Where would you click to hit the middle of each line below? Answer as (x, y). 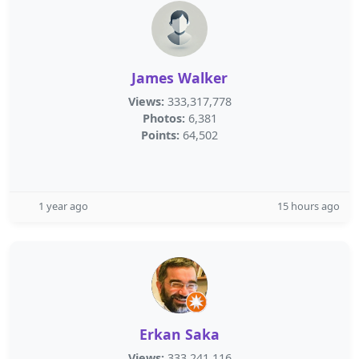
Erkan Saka (179, 334)
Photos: (163, 118)
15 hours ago (309, 206)
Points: (160, 135)
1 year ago (63, 206)
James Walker (179, 78)
